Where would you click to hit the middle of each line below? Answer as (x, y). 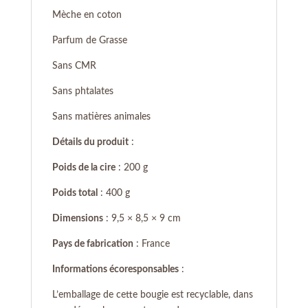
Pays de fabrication (92, 244)
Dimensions (77, 219)
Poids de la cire (84, 168)
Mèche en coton (87, 15)
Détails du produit (90, 143)
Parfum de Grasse (89, 41)
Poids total (75, 194)
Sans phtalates (82, 92)
